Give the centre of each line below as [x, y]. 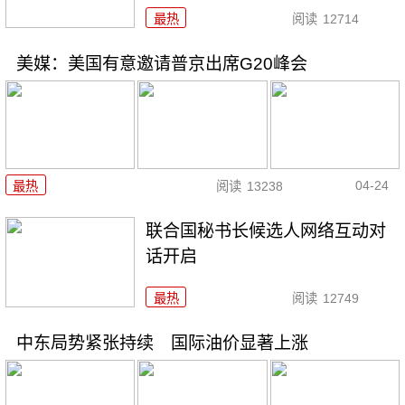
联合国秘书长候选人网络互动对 [266, 231]
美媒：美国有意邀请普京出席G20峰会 [161, 63]
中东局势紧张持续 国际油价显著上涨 [162, 344]
